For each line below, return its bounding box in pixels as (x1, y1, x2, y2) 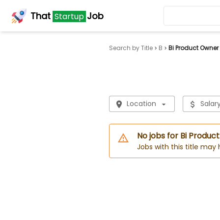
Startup (55, 10, 84, 22)
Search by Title (109, 44, 153, 52)
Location (126, 99, 156, 109)
